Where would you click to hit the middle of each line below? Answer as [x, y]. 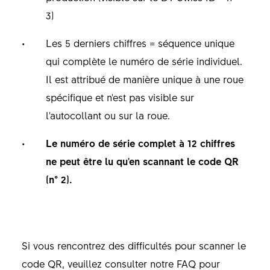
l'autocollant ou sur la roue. [109, 115]
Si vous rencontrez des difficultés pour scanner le [133, 245]
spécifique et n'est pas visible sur [120, 97]
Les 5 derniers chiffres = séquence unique [140, 42]
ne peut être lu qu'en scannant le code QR [142, 161]
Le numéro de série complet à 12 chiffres [140, 143]
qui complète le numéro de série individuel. [144, 61]
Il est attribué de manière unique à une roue [144, 79]
